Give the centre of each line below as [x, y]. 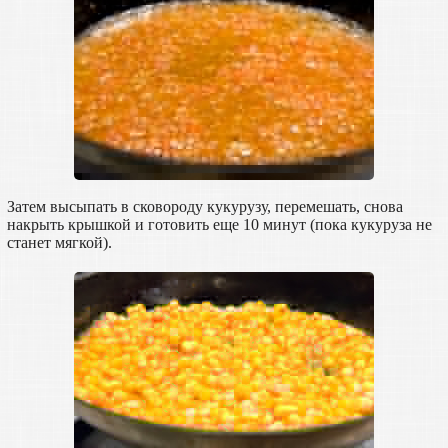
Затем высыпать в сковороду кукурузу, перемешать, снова [204, 206]
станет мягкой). [59, 242]
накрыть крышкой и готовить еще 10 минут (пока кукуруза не [219, 224]
